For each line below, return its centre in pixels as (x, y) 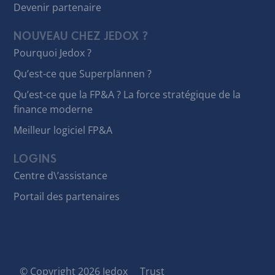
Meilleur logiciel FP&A (63, 130)
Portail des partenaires (67, 197)
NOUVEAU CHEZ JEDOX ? (81, 36)
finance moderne (53, 109)
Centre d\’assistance (61, 176)
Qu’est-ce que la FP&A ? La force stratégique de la (127, 94)
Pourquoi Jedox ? (53, 52)
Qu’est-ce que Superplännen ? (83, 73)
